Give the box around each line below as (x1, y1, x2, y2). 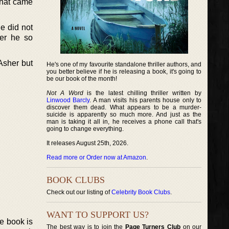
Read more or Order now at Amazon (47, 154, 146, 161)
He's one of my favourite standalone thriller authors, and (47, 61, 202, 68)
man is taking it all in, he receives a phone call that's (47, 118, 202, 125)
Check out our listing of (47, 189, 111, 196)
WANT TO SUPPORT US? (47, 210, 149, 220)
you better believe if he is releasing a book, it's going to (47, 68, 202, 75)
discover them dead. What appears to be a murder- (47, 104, 202, 111)
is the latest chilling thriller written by (83, 89, 202, 97)
